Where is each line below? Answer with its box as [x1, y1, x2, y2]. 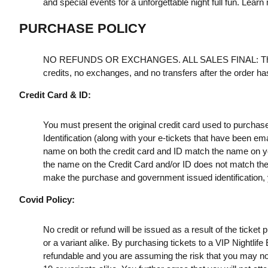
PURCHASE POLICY [19, 20, 147, 36]
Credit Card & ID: [19, 89, 91, 100]
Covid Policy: [19, 194, 75, 205]
